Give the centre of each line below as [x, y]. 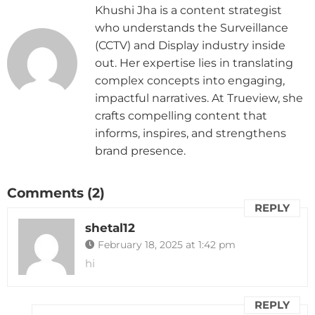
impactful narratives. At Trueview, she [199, 98]
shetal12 [110, 228]
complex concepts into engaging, [190, 81]
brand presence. [140, 151]
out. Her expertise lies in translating [194, 63]
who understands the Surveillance [192, 28]
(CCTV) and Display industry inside [190, 46]
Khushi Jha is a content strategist [188, 11]
